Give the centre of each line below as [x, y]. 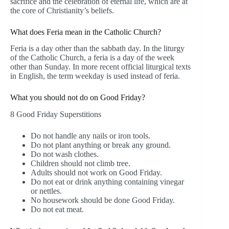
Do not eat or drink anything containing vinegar [107, 182]
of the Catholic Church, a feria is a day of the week [92, 58]
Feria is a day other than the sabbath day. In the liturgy [97, 49]
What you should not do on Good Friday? [78, 98]
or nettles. [46, 191]
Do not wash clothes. [65, 154]
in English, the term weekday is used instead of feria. [95, 76]
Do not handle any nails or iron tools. [90, 136]
